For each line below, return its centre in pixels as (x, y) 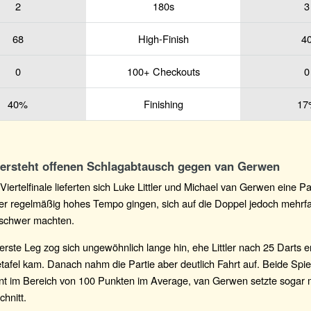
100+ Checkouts (163, 71)
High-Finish (163, 38)
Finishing (163, 103)
